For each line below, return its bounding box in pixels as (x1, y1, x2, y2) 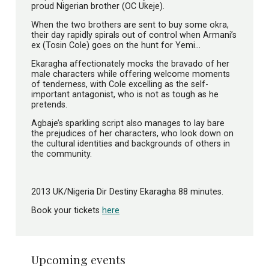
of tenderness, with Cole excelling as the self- (31, 79, 208, 89)
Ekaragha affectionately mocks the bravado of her (31, 59, 229, 69)
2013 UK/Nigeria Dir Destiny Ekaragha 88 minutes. (31, 186, 223, 196)
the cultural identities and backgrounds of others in (31, 139, 230, 149)
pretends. (31, 100, 67, 110)
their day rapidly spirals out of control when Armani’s (31, 29, 237, 40)
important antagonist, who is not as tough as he (31, 89, 219, 100)
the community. (31, 149, 92, 159)
